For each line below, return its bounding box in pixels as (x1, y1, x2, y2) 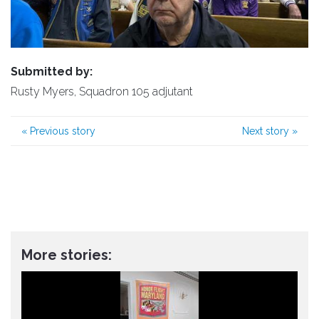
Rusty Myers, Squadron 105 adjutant (11, 85, 193, 99)
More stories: (21, 246, 112, 264)
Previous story (27, 125, 95, 137)
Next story (242, 125, 292, 137)
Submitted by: (11, 65, 93, 79)
